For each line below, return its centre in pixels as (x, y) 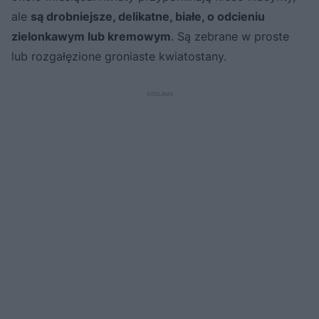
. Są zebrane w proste (230, 36)
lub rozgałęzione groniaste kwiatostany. (119, 56)
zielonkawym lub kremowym (91, 36)
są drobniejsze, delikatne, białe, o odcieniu (148, 16)
